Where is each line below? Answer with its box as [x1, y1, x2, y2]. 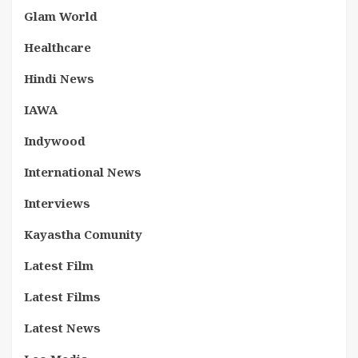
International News [24, 164, 141, 180]
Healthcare [24, 39, 91, 55]
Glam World [24, 8, 97, 24]
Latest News [24, 320, 101, 336]
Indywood [24, 133, 86, 149]
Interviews [24, 195, 90, 211]
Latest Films [24, 288, 101, 304]
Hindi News [24, 70, 94, 86]
